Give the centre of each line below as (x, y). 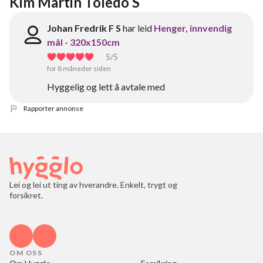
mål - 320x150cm (83, 42)
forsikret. (26, 195)
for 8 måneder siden (79, 68)
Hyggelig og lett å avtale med (106, 87)
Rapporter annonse (53, 108)
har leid (137, 28)
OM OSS (26, 253)
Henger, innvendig (193, 28)
